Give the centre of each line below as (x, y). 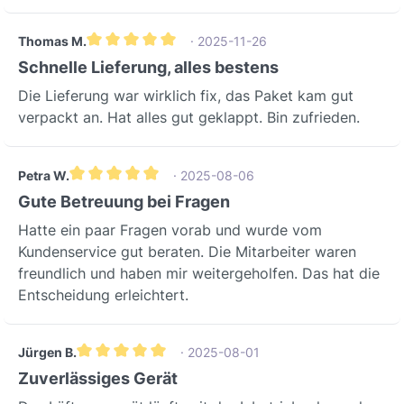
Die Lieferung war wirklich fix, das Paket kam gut (186, 96)
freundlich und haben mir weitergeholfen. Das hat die (199, 273)
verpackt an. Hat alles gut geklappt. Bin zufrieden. (189, 118)
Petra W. (44, 175)
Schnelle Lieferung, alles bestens (148, 68)
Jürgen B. (47, 353)
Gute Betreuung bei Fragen (124, 201)
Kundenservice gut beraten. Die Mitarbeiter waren (187, 251)
